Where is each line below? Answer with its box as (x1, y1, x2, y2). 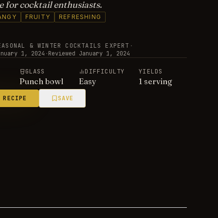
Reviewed (48, 50, 75, 57)
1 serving (139, 76, 173, 86)
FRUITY (25, 13, 50, 20)
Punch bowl (19, 76, 63, 86)
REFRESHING (59, 13, 101, 20)
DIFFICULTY (85, 68, 125, 75)
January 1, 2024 (78, 50, 130, 57)
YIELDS (139, 68, 163, 75)
